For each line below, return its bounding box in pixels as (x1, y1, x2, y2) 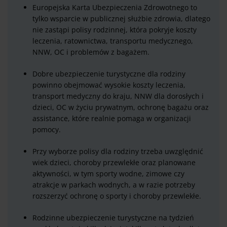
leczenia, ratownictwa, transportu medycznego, (32, 36, 193, 46)
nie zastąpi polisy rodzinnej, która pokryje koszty (32, 25, 197, 35)
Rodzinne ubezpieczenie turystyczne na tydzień (32, 213, 194, 223)
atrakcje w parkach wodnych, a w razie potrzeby (32, 180, 195, 190)
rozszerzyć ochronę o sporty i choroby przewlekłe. (32, 191, 201, 201)
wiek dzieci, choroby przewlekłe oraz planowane (32, 158, 196, 168)
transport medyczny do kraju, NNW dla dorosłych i (32, 91, 204, 101)
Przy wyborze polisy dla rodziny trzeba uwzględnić (32, 146, 203, 157)
